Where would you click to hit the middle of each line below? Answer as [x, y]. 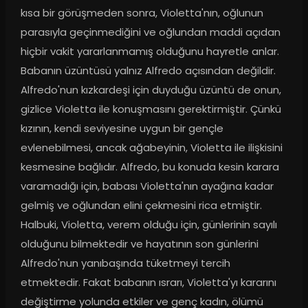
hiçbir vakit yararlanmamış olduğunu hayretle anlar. [150, 52]
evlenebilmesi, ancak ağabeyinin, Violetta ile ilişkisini [151, 148]
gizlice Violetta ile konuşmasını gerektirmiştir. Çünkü [151, 109]
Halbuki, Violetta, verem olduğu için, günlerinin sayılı [148, 225]
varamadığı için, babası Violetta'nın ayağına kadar [147, 186]
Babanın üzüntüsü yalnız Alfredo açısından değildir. [148, 71]
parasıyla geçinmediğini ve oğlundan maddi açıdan [150, 32]
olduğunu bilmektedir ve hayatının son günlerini [139, 244]
